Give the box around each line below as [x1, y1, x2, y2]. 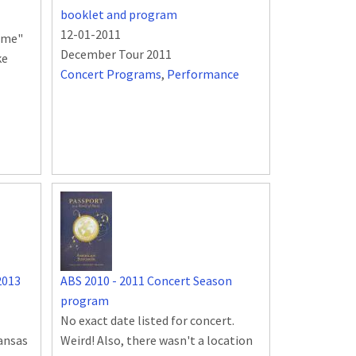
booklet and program [60, 6, 177, 23]
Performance [167, 66, 239, 83]
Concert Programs [60, 66, 161, 83]
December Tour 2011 [60, 46, 172, 63]
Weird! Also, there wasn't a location [60, 332, 253, 349]
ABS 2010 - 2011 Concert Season [60, 273, 232, 289]
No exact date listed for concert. [60, 312, 234, 329]
